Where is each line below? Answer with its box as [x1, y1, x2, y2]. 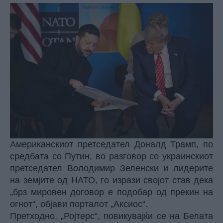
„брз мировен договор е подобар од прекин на [10, 187, 213, 198]
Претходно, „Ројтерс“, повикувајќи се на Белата [10, 211, 213, 222]
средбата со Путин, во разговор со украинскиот [10, 151, 213, 162]
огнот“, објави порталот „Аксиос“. [10, 199, 148, 210]
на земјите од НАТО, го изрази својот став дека [10, 175, 213, 186]
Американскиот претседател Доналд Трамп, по [10, 139, 213, 150]
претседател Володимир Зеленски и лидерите [10, 163, 213, 174]
